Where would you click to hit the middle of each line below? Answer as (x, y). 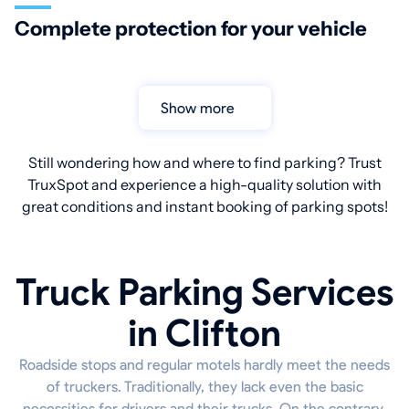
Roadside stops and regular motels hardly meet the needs (204, 365)
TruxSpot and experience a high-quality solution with (204, 185)
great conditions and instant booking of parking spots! (204, 207)
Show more (201, 108)
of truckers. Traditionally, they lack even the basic (204, 387)
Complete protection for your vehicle (191, 29)
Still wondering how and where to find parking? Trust (204, 163)
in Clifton (204, 334)
